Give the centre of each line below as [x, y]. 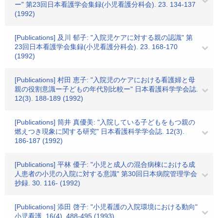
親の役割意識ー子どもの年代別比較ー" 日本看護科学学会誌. [106, 89]
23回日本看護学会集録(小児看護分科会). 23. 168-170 [96, 47]
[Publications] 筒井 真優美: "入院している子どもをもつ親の [105, 122]
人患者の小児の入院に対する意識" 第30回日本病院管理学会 [106, 174]
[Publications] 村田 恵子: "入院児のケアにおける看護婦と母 [105, 80]
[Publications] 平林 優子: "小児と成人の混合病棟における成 [105, 164]
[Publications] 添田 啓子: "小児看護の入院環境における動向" [106, 207]
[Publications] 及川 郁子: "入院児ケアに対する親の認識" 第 [104, 37]
